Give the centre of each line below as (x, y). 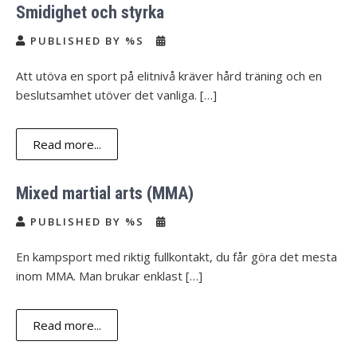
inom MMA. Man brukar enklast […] (109, 276)
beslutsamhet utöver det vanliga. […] (116, 95)
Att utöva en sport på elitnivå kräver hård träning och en (169, 76)
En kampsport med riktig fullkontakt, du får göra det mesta (177, 257)
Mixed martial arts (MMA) (105, 193)
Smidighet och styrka (90, 12)
